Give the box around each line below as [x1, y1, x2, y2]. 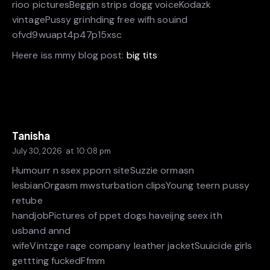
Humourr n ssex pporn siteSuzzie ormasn [12, 164, 194, 177]
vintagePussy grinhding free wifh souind [12, 13, 187, 26]
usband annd [12, 224, 71, 237]
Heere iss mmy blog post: [12, 49, 127, 62]
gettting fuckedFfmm [12, 254, 105, 268]
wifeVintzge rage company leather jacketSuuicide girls [12, 239, 253, 253]
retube [12, 194, 43, 207]
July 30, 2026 [12, 145, 62, 156]
